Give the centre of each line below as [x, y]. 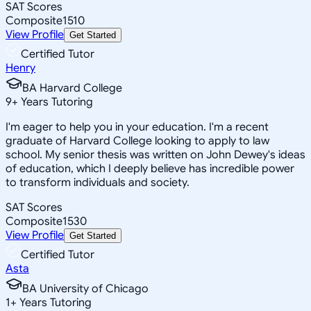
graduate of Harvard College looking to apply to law [137, 141]
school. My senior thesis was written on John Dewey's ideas [155, 154]
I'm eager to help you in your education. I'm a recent [137, 127]
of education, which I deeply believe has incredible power [150, 168]
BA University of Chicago [85, 288]
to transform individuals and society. [98, 182]
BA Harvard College [72, 88]
